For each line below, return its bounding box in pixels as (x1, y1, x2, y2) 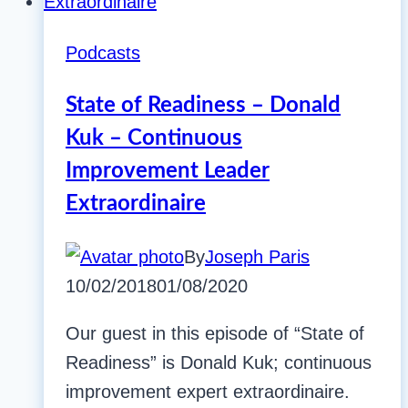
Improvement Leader (66, 160, 270, 183)
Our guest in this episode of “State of (66, 323, 364, 344)
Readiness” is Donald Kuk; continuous (66, 352, 372, 373)
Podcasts (66, 43, 140, 64)
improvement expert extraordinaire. (66, 382, 355, 403)
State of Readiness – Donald (66, 95, 341, 117)
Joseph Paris (205, 247, 310, 268)
